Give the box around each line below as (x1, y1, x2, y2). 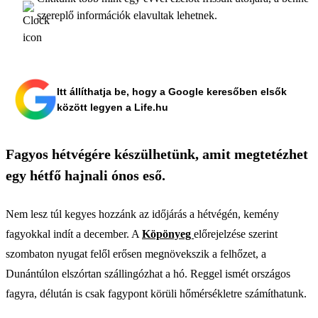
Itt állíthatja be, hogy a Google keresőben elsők (57, 85, 287, 97)
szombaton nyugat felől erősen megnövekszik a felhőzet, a (6, 247, 266, 260)
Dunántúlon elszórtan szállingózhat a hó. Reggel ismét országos (6, 267, 290, 280)
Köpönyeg (142, 227, 194, 240)
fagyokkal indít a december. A (6, 227, 142, 240)
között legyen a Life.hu (57, 101, 168, 113)
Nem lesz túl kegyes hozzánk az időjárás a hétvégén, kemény (6, 207, 279, 220)
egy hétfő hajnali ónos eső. (6, 167, 165, 183)
